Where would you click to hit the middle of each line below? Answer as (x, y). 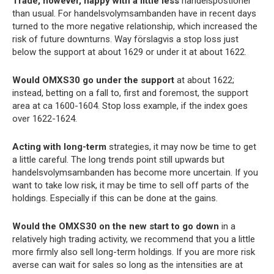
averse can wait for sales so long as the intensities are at (128, 265)
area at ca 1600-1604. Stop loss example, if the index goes (130, 106)
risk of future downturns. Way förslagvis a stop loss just (125, 39)
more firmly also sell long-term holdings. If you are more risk (134, 252)
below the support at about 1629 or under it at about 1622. (129, 52)
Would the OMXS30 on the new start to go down (116, 227)
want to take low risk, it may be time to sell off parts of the (131, 186)
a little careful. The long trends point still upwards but (118, 160)
